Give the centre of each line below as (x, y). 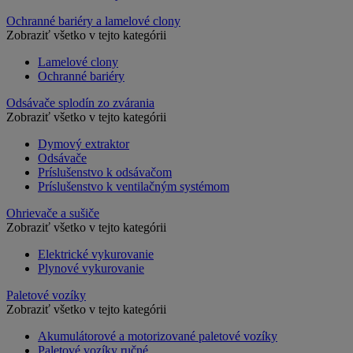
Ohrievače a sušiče (53, 214)
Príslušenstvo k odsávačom (105, 173)
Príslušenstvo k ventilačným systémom (134, 187)
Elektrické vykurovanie (96, 255)
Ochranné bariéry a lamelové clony (93, 21)
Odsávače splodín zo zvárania (80, 103)
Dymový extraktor (84, 144)
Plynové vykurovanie (91, 269)
